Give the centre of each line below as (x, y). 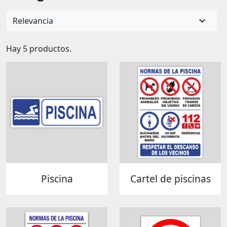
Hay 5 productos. (39, 49)
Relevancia (33, 21)
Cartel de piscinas (170, 179)
